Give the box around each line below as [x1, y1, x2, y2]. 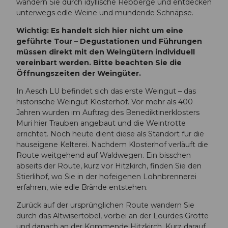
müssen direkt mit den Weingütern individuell [16, 47, 195, 56]
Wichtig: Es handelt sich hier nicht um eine [16, 25, 183, 35]
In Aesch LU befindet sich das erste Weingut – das [16, 86, 196, 96]
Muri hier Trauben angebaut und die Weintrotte [16, 118, 186, 128]
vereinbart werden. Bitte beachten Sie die [16, 58, 182, 67]
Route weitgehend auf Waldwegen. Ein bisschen [16, 150, 191, 160]
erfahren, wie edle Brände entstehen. [16, 182, 148, 192]
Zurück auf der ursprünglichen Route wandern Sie [16, 200, 194, 210]
